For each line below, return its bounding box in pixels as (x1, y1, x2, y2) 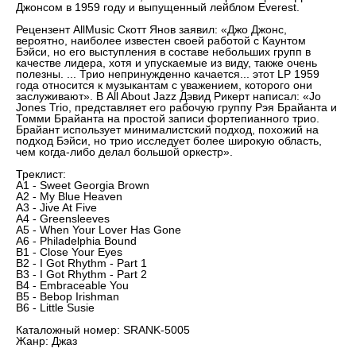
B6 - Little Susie (16, 301, 95, 315)
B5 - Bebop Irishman (16, 290, 119, 304)
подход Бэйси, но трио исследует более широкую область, (16, 134, 322, 148)
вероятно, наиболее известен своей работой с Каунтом (16, 34, 306, 48)
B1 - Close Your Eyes (16, 246, 122, 259)
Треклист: (16, 168, 66, 181)
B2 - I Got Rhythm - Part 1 (16, 257, 147, 270)
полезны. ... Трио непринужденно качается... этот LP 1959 (16, 68, 319, 81)
